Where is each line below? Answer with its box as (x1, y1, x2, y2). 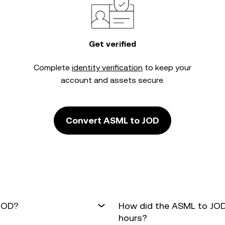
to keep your (143, 63, 191, 72)
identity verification (72, 63, 143, 72)
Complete (34, 63, 72, 72)
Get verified (89, 39, 136, 49)
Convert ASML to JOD (66, 115, 159, 126)
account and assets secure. (61, 75, 164, 85)
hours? (119, 212, 147, 223)
